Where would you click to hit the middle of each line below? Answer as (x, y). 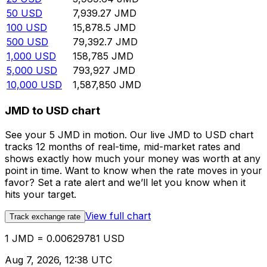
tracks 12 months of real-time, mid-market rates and (122, 146)
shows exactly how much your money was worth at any (133, 158)
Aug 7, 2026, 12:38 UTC (58, 260)
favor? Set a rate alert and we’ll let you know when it (125, 182)
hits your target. (41, 194)
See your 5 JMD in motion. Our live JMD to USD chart (129, 134)
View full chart (118, 215)
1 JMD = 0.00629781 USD (65, 238)
